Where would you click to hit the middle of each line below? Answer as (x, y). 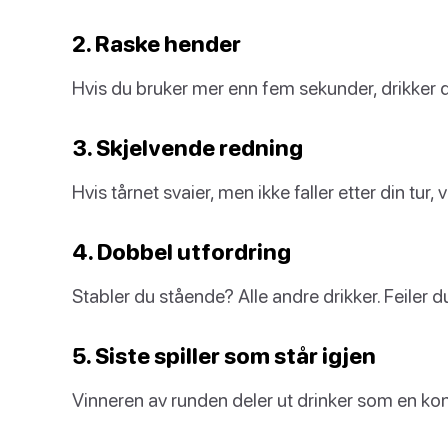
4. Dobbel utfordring (181, 251)
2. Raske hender (156, 43)
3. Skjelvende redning (187, 147)
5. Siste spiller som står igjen (224, 355)
